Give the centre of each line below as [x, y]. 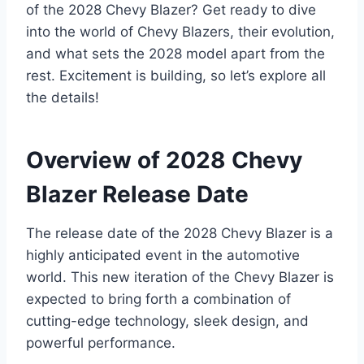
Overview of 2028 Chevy [164, 160]
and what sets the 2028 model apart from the [175, 53]
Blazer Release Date [137, 194]
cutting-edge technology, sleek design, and [167, 321]
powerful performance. [101, 342]
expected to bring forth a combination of [158, 299]
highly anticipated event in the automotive [163, 255]
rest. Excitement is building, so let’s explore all [176, 75]
